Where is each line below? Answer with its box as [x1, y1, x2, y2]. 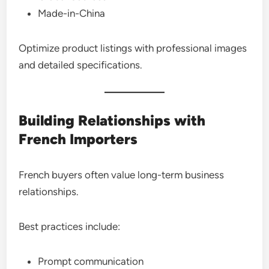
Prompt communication [38, 255, 144, 267]
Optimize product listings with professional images [19, 41, 247, 54]
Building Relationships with [19, 111, 206, 129]
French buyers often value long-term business [19, 168, 225, 181]
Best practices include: [19, 220, 121, 232]
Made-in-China [38, 7, 106, 19]
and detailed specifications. [19, 58, 143, 71]
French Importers [19, 130, 138, 148]
